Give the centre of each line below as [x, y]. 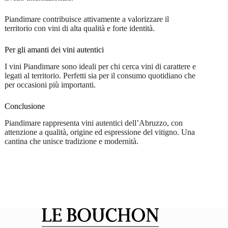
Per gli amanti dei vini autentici [54, 50]
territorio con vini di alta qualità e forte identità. [79, 28]
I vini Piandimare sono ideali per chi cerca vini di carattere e [100, 66]
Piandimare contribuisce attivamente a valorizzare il [87, 19]
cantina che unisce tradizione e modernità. [71, 141]
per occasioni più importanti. [50, 84]
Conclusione [24, 106]
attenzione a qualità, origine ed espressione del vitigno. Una [99, 132]
